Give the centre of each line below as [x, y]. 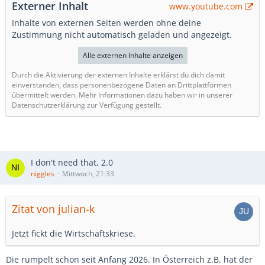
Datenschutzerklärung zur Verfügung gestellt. [87, 105]
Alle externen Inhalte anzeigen [132, 55]
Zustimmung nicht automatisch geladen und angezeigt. [122, 35]
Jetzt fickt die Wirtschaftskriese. [74, 233]
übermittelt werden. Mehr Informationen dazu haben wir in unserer [122, 95]
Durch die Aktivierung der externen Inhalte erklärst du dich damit [118, 75]
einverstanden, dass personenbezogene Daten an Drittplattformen [122, 85]
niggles [43, 174]
